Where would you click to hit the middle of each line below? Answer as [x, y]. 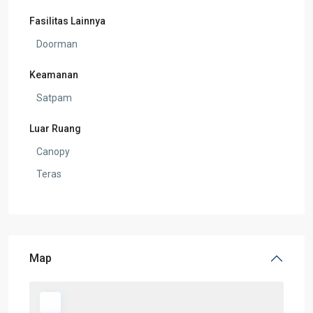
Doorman [57, 44]
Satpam [54, 97]
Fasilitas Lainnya [67, 21]
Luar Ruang [55, 128]
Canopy [53, 151]
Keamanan [54, 74]
